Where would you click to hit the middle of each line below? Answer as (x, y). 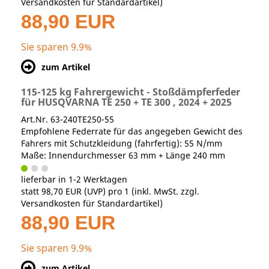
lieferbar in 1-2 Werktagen (74, 180)
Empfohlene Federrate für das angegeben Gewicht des (132, 131)
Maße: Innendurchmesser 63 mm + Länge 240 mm (123, 156)
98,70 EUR (62, 192)
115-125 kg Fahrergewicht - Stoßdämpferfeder (131, 92)
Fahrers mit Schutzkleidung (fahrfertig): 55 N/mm (122, 144)
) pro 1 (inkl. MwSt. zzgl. (151, 192)
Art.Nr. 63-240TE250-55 (68, 119)
